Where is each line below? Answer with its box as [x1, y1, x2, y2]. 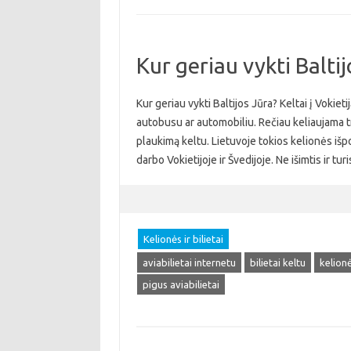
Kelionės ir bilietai [143, 233, 223, 244]
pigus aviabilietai [142, 279, 219, 290]
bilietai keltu [249, 257, 306, 268]
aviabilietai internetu [142, 257, 236, 268]
